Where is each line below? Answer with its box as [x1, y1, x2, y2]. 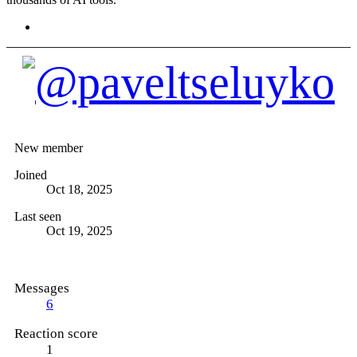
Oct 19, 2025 [46, 223, 112, 237]
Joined [14, 167, 47, 182]
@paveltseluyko [114, 116, 243, 138]
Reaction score [14, 325, 98, 341]
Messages [14, 280, 69, 296]
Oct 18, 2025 [46, 182, 112, 196]
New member [14, 140, 83, 155]
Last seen [14, 209, 61, 223]
